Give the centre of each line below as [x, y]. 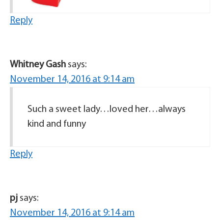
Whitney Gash [38, 65]
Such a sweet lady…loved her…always [107, 110]
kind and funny [57, 124]
